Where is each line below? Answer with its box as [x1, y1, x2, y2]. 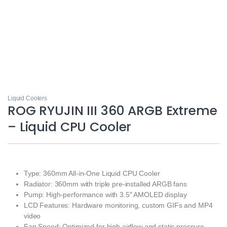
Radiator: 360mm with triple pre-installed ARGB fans [24, 179, 187, 188]
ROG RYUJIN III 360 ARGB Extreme [8, 101, 217, 120]
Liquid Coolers [8, 94, 48, 102]
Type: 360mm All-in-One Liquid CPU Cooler [24, 169, 160, 177]
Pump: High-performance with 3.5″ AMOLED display [24, 190, 187, 199]
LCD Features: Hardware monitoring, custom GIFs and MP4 [24, 201, 213, 209]
